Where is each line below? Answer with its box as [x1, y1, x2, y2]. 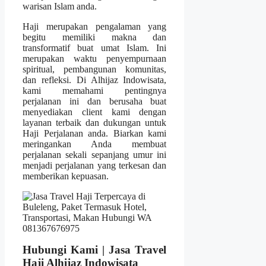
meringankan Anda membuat [23, 138, 167, 149]
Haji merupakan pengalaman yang [23, 21, 167, 31]
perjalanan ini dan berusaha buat [23, 96, 167, 106]
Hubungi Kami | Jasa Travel [23, 243, 167, 256]
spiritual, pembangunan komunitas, [23, 64, 167, 74]
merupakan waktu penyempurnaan [23, 53, 167, 64]
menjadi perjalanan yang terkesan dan [23, 160, 167, 170]
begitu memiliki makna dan [23, 31, 167, 42]
